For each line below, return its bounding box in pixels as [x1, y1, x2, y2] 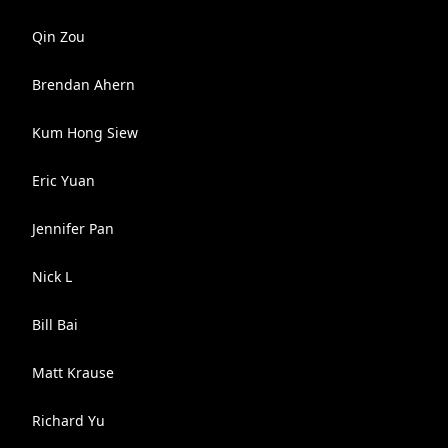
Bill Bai [32, 315, 78, 334]
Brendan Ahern [32, 75, 135, 94]
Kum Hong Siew [32, 123, 138, 142]
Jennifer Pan [32, 219, 114, 238]
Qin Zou [32, 27, 85, 46]
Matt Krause [32, 363, 114, 382]
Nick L [32, 267, 72, 286]
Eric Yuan [32, 171, 95, 190]
